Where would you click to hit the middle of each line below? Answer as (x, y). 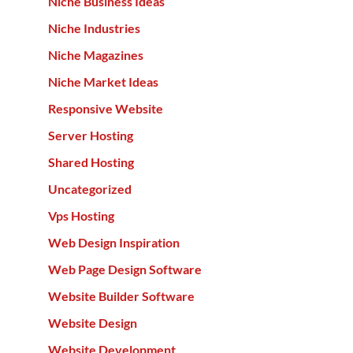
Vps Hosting (81, 216)
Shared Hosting (91, 162)
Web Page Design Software (124, 269)
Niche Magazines (95, 55)
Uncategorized (89, 189)
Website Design (92, 323)
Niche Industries (94, 28)
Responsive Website (105, 108)
